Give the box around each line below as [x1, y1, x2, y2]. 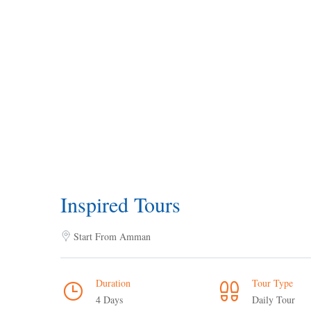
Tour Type [252, 276, 293, 289]
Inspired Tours [60, 190, 180, 218]
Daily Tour [252, 293, 295, 306]
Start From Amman [74, 230, 151, 243]
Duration [96, 276, 131, 289]
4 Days [96, 293, 123, 306]
